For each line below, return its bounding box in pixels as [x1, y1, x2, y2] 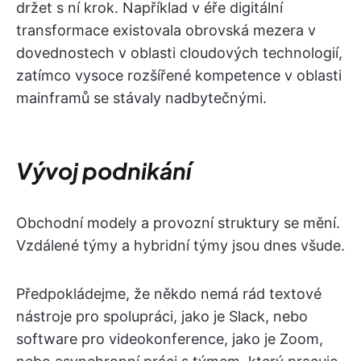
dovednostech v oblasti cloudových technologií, [16, 44, 342, 61]
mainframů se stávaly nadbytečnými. [16, 89, 267, 106]
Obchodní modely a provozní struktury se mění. [16, 214, 340, 231]
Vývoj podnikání [16, 156, 191, 185]
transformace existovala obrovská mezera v [16, 22, 316, 39]
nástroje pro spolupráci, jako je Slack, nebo [16, 308, 308, 325]
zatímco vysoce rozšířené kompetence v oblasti [16, 67, 342, 84]
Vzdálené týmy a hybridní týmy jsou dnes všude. [16, 237, 345, 254]
